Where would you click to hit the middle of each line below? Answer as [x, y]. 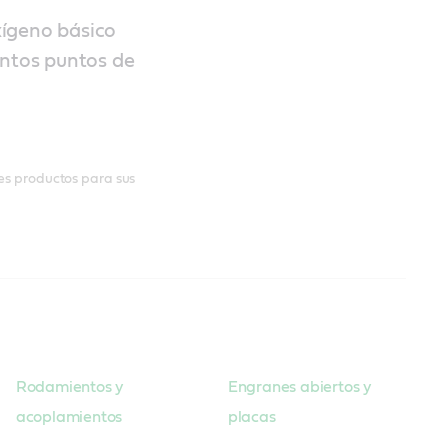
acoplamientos [69, 416]
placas [251, 416]
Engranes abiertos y [299, 386]
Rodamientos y [69, 386]
